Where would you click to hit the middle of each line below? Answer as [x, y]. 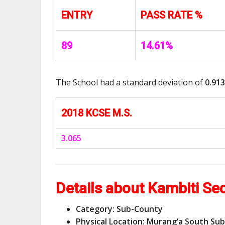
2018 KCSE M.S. [97, 113]
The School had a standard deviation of [130, 82]
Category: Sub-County [119, 209]
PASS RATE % [172, 15]
